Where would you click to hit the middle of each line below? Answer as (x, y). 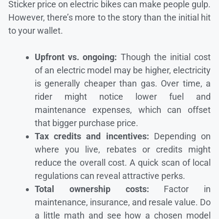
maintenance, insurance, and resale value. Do (123, 202)
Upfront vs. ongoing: (76, 57)
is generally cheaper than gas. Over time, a (123, 84)
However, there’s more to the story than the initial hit (109, 18)
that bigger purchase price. (87, 123)
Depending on (180, 136)
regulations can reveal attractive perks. (110, 176)
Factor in (180, 189)
